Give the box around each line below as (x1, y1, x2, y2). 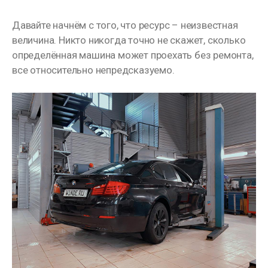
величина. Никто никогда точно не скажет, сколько (12, 34, 246, 47)
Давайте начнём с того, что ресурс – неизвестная (12, 19, 238, 32)
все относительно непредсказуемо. (12, 64, 175, 77)
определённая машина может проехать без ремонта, (12, 49, 254, 62)
